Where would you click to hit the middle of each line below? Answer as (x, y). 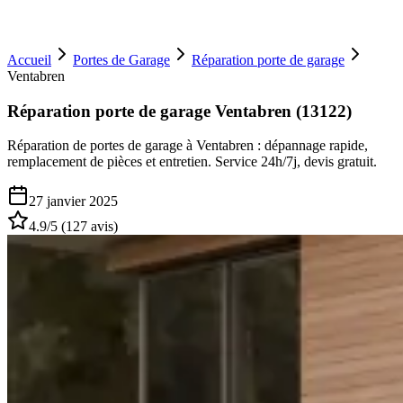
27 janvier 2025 (73, 201)
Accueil (29, 60)
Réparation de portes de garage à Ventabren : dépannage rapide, (188, 146)
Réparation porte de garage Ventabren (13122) (179, 111)
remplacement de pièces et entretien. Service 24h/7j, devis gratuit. (192, 162)
